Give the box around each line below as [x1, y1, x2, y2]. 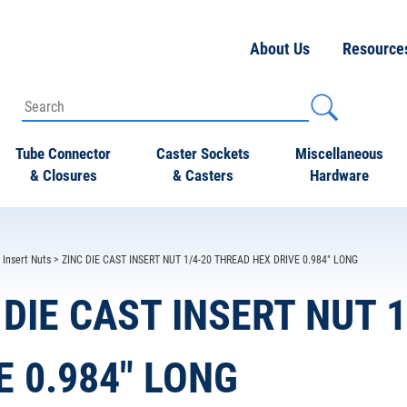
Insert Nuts [3, 253, 51, 266]
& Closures [29, 166, 97, 184]
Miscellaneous [295, 144, 383, 163]
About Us [250, 39, 310, 58]
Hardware [310, 166, 369, 184]
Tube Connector [15, 144, 111, 163]
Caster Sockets [156, 144, 250, 163]
